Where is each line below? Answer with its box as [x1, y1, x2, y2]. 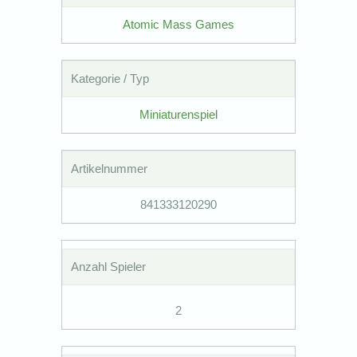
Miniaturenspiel [139, 107, 218, 121]
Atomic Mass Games [123, 17, 234, 31]
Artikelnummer [71, 161, 148, 175]
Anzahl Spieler [71, 259, 147, 273]
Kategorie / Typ [71, 71, 150, 85]
